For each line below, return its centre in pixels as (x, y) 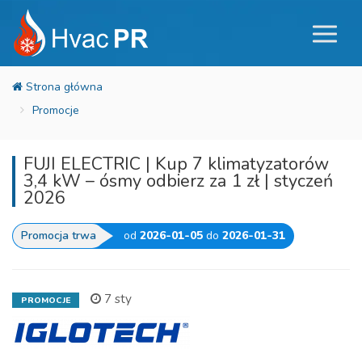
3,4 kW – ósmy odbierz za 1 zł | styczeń (178, 181)
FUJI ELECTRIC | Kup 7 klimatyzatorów (176, 164)
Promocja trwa (59, 236)
